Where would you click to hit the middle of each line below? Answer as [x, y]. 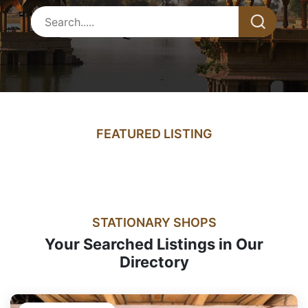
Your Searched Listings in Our [154, 244]
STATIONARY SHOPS [154, 222]
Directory [154, 262]
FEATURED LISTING [154, 134]
